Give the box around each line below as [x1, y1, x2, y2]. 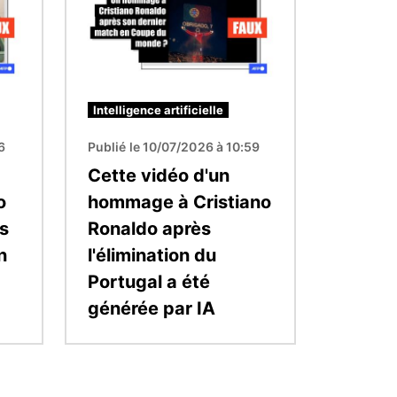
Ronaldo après [88, 218, 211, 240]
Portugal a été [88, 271, 210, 293]
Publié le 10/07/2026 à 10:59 [88, 139, 261, 155]
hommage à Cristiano [88, 191, 271, 214]
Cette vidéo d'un [88, 165, 230, 187]
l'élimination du [88, 245, 216, 267]
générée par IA [88, 298, 215, 320]
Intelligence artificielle [93, 103, 223, 118]
